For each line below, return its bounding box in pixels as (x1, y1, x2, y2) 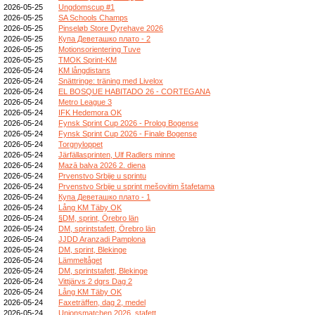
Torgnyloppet (58, 139, 103, 148)
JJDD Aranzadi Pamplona (58, 234, 146, 243)
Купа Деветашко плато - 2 (58, 34, 150, 43)
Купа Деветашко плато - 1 (58, 192, 150, 201)
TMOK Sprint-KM (58, 55, 117, 64)
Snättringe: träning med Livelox (58, 76, 163, 85)
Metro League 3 (58, 97, 112, 106)
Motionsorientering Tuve (58, 44, 141, 53)
